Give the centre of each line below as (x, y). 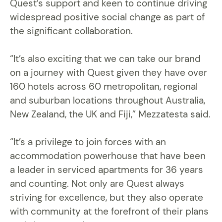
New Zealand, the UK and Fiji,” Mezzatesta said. (110, 114)
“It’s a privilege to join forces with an (88, 142)
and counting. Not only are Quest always (97, 184)
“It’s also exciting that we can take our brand (105, 59)
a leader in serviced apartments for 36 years (107, 170)
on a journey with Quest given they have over (109, 73)
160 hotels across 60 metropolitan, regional (104, 87)
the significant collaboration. (71, 31)
